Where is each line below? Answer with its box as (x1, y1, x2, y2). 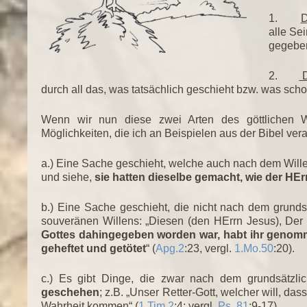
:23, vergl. (184, 242, 234, 254)
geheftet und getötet (41, 242, 146, 254)
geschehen (41, 286, 99, 298)
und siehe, (41, 171, 95, 183)
